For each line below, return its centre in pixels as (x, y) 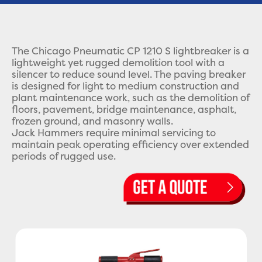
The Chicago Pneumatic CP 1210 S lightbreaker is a (130, 51)
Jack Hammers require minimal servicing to (114, 132)
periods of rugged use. (64, 156)
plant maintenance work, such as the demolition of (130, 97)
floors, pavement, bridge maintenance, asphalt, (124, 109)
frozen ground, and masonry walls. (92, 121)
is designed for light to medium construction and (125, 86)
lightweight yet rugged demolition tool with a (118, 62)
